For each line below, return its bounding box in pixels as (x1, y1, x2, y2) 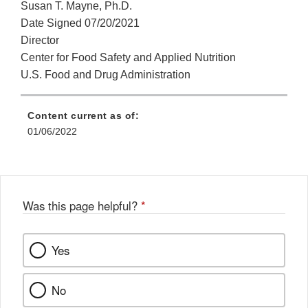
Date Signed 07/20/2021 (21, 17, 140, 30)
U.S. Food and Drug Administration (21, 69, 190, 81)
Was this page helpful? (23, 197, 141, 214)
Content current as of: (27, 110, 139, 122)
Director (21, 34, 59, 47)
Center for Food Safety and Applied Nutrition (21, 52, 236, 64)
